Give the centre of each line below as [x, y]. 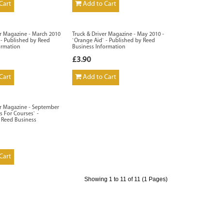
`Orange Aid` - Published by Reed [114, 41]
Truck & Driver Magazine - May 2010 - [118, 34]
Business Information [99, 47]
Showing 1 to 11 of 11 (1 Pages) [126, 179]
